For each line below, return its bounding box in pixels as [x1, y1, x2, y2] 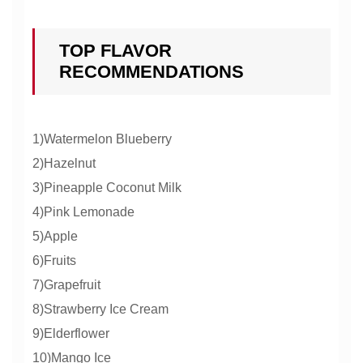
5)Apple [32, 229, 78, 244]
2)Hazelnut [32, 156, 96, 171]
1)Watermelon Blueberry [32, 132, 172, 147]
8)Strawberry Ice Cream [32, 302, 169, 317]
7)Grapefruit [32, 278, 100, 293]
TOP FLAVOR [59, 41, 172, 62]
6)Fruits [32, 254, 76, 268]
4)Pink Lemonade [32, 205, 135, 220]
